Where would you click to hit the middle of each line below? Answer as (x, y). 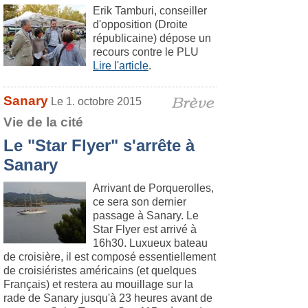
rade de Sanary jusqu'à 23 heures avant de (108, 298)
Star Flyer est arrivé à (145, 229)
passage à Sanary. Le (146, 216)
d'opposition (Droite (140, 24)
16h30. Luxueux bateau (150, 243)
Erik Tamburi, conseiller (150, 11)
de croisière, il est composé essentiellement (110, 257)
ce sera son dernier (140, 202)
